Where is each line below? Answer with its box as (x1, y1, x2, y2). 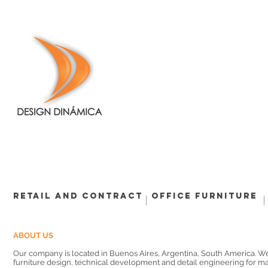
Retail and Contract (13, 191, 143, 201)
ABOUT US (13, 231, 53, 240)
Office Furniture (151, 191, 257, 201)
